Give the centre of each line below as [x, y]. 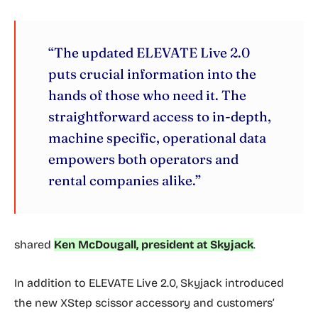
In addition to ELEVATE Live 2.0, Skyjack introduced [149, 283]
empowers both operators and [143, 159]
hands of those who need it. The [147, 95]
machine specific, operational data [157, 138]
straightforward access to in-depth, [160, 116]
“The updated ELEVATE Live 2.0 [149, 53]
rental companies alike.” [125, 180]
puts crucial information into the [152, 74]
